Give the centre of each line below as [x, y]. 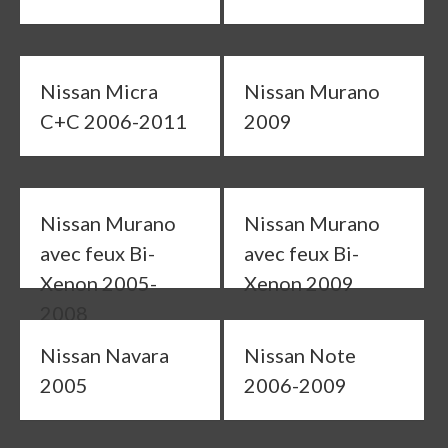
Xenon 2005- [98, 283]
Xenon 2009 [298, 283]
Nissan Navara [104, 355]
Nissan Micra [99, 91]
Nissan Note [299, 355]
